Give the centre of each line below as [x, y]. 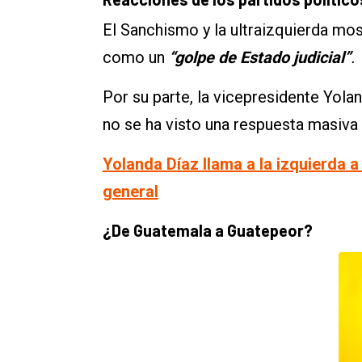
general [130, 191]
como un [135, 57]
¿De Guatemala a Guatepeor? [207, 230]
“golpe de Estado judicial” [259, 57]
